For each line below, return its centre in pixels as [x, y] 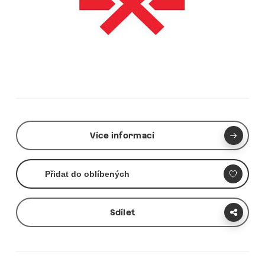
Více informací [122, 136]
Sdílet [122, 213]
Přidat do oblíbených [87, 174]
